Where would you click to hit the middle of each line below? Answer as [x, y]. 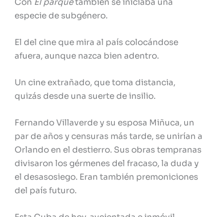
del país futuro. [46, 191]
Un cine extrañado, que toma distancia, [95, 83]
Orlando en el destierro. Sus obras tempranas [108, 150]
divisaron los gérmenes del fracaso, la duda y [107, 164]
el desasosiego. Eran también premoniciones [106, 177]
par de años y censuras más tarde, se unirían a [108, 137]
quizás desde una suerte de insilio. [85, 96]
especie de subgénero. [61, 15]
